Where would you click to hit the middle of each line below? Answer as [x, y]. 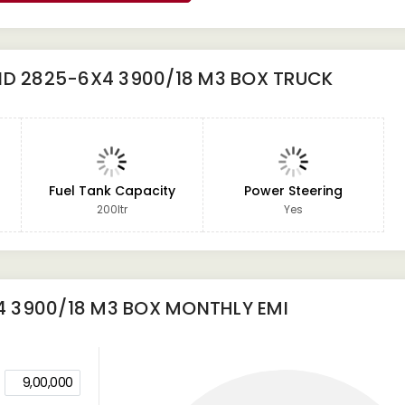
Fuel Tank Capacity [112, 191]
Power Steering [293, 191]
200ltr [112, 209]
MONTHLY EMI [224, 308]
